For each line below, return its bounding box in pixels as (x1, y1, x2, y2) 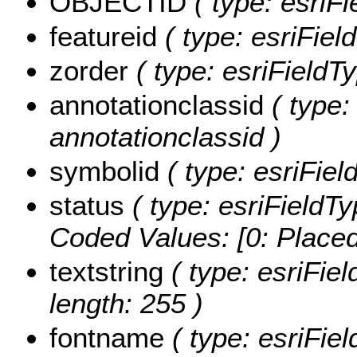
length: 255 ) (49, 288, 203, 320)
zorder (49, 55, 128, 87)
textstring (49, 256, 163, 288)
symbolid (49, 155, 159, 187)
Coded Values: (49, 222, 237, 253)
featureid (49, 21, 157, 53)
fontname (49, 322, 164, 354)
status (49, 190, 124, 222)
